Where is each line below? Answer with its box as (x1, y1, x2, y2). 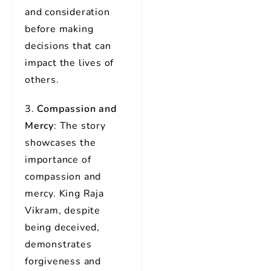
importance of (25, 153, 91, 166)
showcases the (25, 136, 96, 149)
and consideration (25, 5, 110, 19)
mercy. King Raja (25, 187, 104, 200)
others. (25, 73, 59, 87)
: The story (54, 119, 106, 132)
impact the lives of (25, 56, 114, 70)
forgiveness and (25, 255, 102, 268)
